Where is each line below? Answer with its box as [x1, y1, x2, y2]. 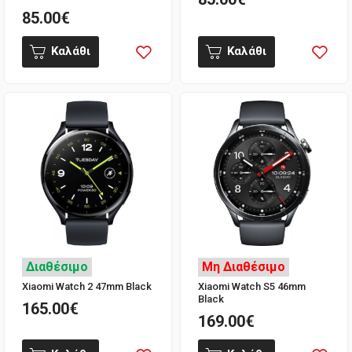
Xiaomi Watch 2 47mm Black [22, 280, 152, 292]
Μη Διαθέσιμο [201, 258, 285, 274]
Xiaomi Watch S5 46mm [197, 280, 306, 292]
